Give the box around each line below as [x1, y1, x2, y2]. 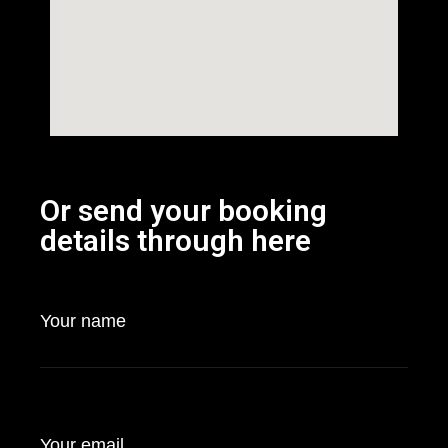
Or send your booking [40, 193, 327, 228]
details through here [40, 223, 311, 258]
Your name [40, 311, 126, 331]
